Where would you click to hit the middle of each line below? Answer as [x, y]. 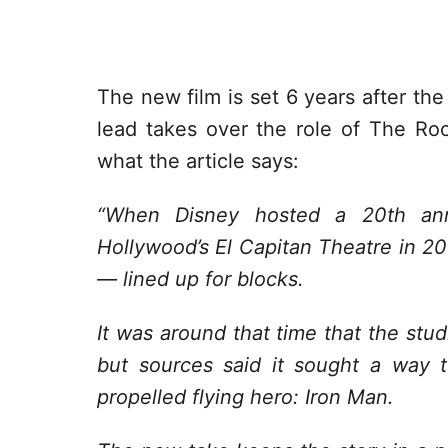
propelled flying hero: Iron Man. [248, 397]
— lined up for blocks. [203, 279]
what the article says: [198, 161]
